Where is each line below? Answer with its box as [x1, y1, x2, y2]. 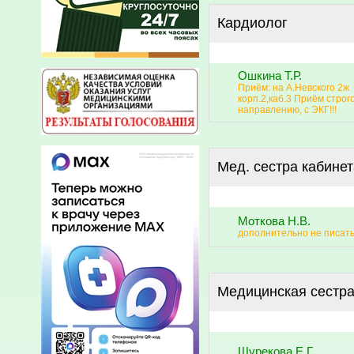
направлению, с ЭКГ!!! [238, 104, 337, 115]
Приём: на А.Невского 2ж [238, 81, 349, 93]
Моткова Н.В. [238, 214, 311, 228]
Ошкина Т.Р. [238, 69, 302, 82]
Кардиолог [217, 14, 288, 31]
